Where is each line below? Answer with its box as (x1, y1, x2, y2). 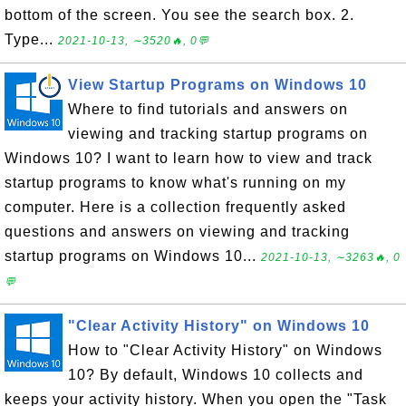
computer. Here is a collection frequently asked (5, 199, 346, 215)
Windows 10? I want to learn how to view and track (5, 150, 372, 166)
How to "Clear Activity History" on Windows (68, 343, 382, 358)
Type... (5, 32, 58, 47)
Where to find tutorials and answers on (68, 101, 348, 117)
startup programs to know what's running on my (5, 175, 346, 190)
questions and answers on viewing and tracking (5, 224, 350, 239)
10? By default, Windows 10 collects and (68, 367, 363, 382)
